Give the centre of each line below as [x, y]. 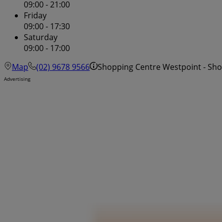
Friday [35, 16]
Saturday [41, 37]
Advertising [17, 79]
